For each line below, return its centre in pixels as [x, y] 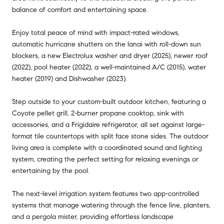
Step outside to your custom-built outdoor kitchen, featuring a [109, 101]
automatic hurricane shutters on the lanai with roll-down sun [106, 44]
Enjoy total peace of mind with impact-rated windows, [96, 32]
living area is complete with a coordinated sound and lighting [107, 147]
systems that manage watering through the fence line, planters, [111, 205]
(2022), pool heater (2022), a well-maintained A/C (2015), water [109, 67]
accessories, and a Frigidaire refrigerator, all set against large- [108, 124]
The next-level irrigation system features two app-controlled [105, 193]
